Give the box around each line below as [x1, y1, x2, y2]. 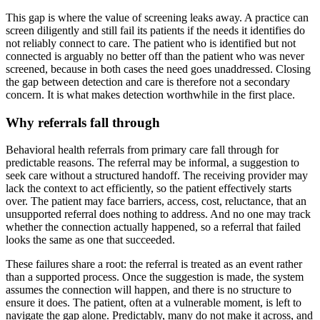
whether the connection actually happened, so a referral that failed [6, 221, 301, 234]
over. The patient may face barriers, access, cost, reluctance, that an [6, 195, 306, 208]
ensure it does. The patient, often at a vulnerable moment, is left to [6, 296, 301, 309]
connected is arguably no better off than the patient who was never [6, 49, 304, 62]
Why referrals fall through [6, 114, 160, 130]
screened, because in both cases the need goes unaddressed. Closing [6, 62, 311, 75]
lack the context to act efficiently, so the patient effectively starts [6, 182, 291, 195]
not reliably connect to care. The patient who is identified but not [6, 36, 296, 49]
